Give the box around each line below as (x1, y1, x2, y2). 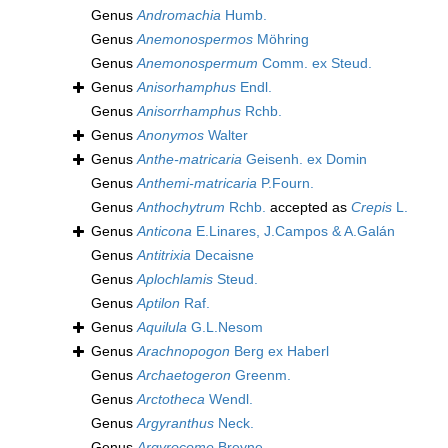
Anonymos (137, 127, 204, 144)
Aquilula (137, 319, 187, 336)
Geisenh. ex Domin (242, 151, 367, 168)
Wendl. (205, 391, 253, 408)
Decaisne (191, 247, 254, 264)
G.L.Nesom (187, 319, 263, 336)
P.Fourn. (257, 175, 314, 192)
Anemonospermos (137, 31, 253, 48)
